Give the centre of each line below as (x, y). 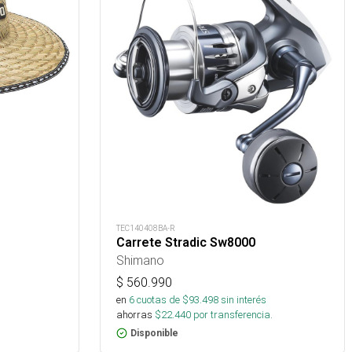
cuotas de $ (161, 299)
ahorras (134, 314)
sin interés (244, 299)
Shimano (140, 260)
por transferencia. (232, 314)
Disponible (154, 333)
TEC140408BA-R (146, 228)
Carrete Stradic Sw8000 (186, 242)
